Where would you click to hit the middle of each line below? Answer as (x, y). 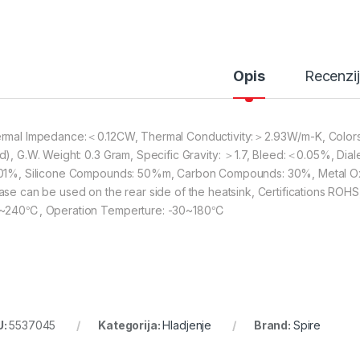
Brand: (273, 325)
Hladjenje (187, 325)
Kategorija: (131, 325)
